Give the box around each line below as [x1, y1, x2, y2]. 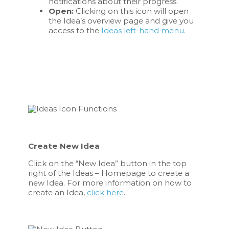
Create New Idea [28, 141, 100, 151]
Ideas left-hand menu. [101, 25, 186, 35]
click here [87, 187, 124, 197]
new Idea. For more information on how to [28, 177, 192, 188]
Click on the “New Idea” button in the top [28, 158, 187, 168]
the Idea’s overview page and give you [49, 15, 194, 26]
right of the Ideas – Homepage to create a [28, 168, 190, 178]
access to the [49, 25, 102, 35]
